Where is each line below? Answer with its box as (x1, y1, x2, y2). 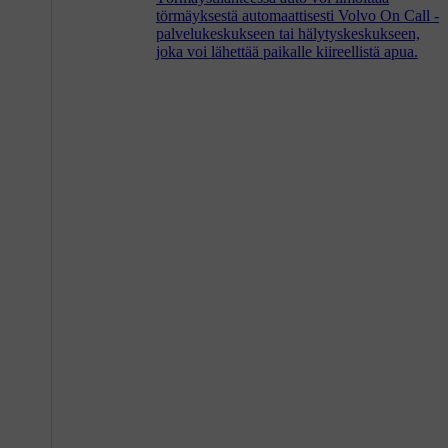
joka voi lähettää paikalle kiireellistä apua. (156, 42, 418, 60)
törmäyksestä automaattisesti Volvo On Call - (156, 6, 439, 24)
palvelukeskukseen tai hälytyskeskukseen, (156, 24, 420, 42)
